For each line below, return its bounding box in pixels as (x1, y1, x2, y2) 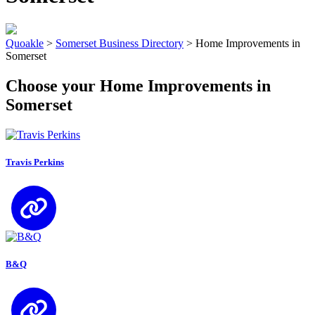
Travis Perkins (6, 156, 64, 167)
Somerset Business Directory (56, 37, 184, 49)
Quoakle (6, 37, 44, 49)
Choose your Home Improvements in (6, 76, 271, 95)
